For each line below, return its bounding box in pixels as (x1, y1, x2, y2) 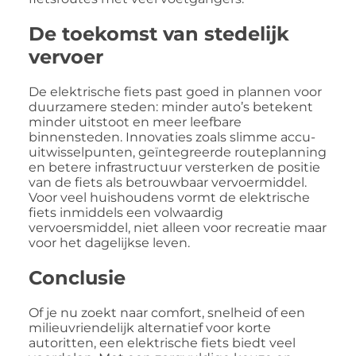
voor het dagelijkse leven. (29, 234, 190, 250)
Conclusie (29, 265, 126, 289)
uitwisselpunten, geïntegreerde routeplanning (29, 144, 327, 160)
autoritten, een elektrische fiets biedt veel (29, 335, 296, 350)
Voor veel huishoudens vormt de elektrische (29, 189, 310, 205)
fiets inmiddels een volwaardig (29, 204, 223, 220)
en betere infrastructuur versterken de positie (29, 159, 320, 175)
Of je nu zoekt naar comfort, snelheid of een (29, 304, 305, 320)
